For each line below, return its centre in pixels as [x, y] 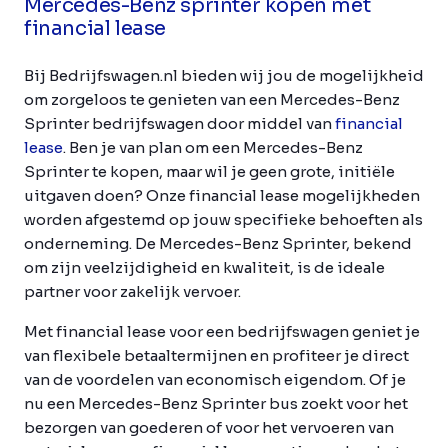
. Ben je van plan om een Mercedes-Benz [213, 147]
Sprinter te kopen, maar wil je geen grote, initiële [209, 171]
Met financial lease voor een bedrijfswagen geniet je [222, 331]
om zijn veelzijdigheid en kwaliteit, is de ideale [204, 267]
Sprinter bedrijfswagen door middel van [179, 123]
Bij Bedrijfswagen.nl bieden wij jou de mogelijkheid [224, 75]
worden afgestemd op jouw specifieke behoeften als [223, 219]
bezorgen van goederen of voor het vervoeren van [209, 427]
